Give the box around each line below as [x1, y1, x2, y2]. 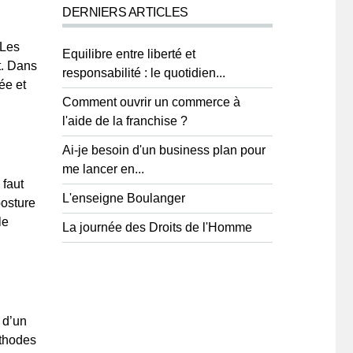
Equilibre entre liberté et [62, 47, 195, 61]
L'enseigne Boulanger [62, 191, 185, 205]
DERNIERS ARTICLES [62, 6, 188, 19]
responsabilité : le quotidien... [62, 66, 225, 80]
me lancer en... [62, 162, 144, 176]
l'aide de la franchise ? [62, 114, 188, 128]
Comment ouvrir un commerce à [62, 95, 240, 109]
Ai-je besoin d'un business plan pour [62, 143, 266, 157]
